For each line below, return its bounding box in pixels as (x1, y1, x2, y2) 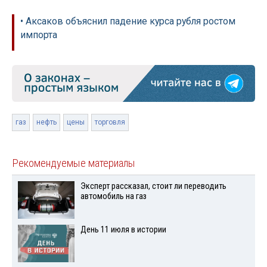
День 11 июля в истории (80, 225, 166, 235)
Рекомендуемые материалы (12, 157, 135, 170)
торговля (95, 118, 125, 127)
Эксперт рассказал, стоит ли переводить (80, 181, 226, 192)
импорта (20, 29, 57, 41)
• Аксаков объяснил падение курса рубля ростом (20, 15, 235, 27)
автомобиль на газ (80, 191, 147, 202)
